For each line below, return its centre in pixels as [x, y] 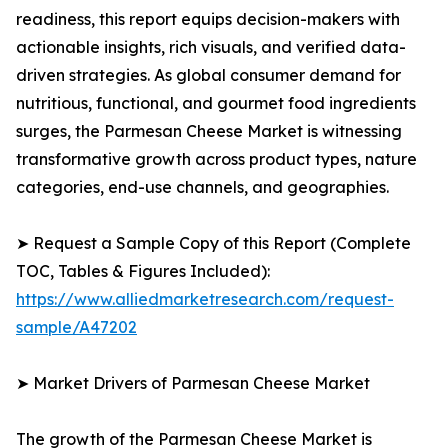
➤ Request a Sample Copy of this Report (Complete [213, 243]
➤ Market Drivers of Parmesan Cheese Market [193, 383]
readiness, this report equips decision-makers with [208, 19]
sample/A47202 [76, 327]
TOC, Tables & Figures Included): [143, 271]
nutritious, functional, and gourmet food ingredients [216, 103]
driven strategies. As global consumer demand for [208, 75]
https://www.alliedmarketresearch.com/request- [205, 299]
